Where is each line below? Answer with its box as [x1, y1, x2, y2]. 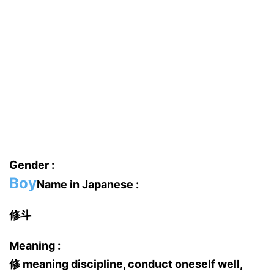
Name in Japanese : [37, 178, 139, 191]
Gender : [9, 158, 54, 171]
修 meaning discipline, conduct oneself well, [9, 257, 242, 270]
